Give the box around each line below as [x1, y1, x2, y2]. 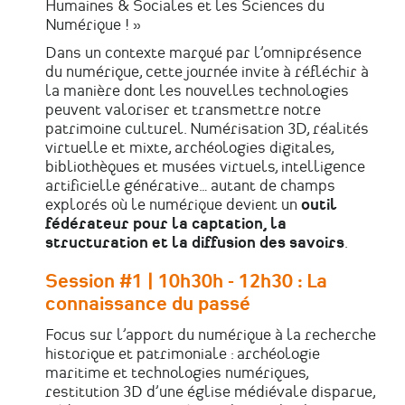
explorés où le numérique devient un [45, 196, 301, 213]
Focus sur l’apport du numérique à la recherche [45, 326, 376, 344]
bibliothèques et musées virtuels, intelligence [45, 158, 365, 175]
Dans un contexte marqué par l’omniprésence [45, 44, 362, 61]
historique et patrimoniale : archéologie [45, 345, 320, 363]
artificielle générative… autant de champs [45, 177, 335, 194]
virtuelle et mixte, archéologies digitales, [45, 139, 334, 156]
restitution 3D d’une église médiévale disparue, [45, 383, 375, 400]
